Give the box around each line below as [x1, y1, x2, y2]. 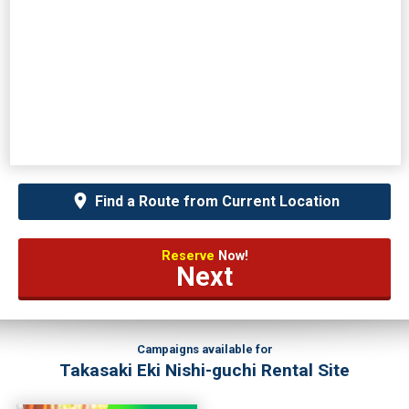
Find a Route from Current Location [94, 192, 340, 210]
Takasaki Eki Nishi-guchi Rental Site [59, 359, 350, 381]
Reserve [161, 247, 218, 264]
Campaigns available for [136, 342, 273, 357]
